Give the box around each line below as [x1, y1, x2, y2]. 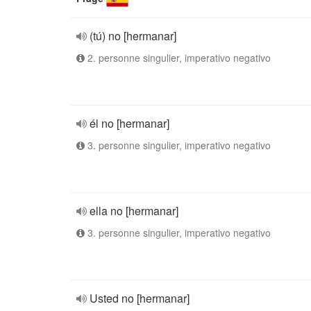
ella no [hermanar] [90, 203, 178, 219]
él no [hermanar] [90, 115, 169, 131]
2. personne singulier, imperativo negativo [85, 51, 271, 65]
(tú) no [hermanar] [90, 28, 176, 44]
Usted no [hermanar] [90, 290, 190, 306]
